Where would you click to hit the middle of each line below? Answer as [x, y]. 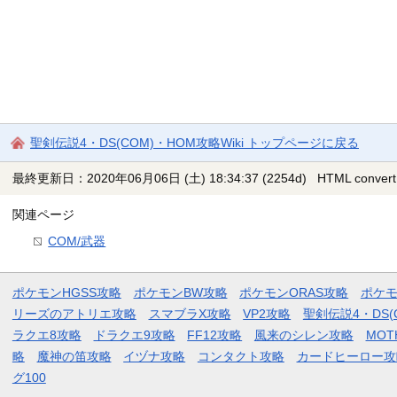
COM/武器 [77, 241]
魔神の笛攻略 [74, 357]
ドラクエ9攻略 [134, 335]
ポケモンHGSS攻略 [66, 293]
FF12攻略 [215, 335]
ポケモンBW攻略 [180, 293]
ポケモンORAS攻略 [294, 293]
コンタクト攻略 [241, 357]
